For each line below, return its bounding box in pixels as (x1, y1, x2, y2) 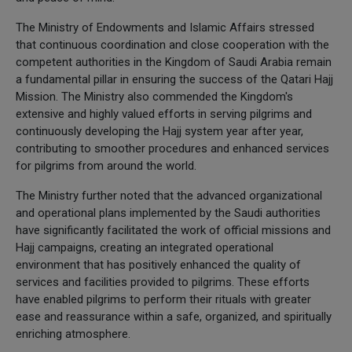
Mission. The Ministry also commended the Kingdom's (16, 89, 293, 104)
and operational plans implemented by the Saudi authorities (16, 205, 321, 220)
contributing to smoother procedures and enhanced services (16, 141, 329, 156)
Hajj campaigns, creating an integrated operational (16, 240, 273, 255)
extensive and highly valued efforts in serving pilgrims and (16, 106, 312, 121)
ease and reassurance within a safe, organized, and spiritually (16, 309, 332, 324)
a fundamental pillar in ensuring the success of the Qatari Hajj (16, 71, 333, 86)
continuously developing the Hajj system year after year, (16, 123, 303, 138)
